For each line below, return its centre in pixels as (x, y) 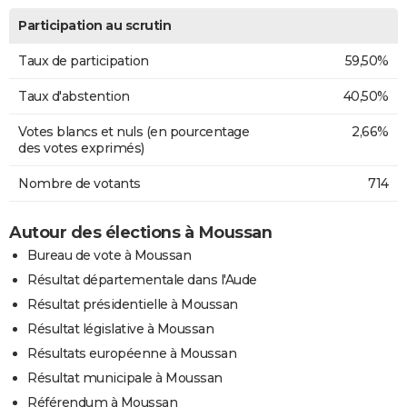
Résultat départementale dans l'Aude (142, 279)
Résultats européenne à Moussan (132, 353)
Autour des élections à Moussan (140, 232)
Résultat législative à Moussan (120, 328)
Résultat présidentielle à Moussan (133, 304)
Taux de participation (84, 60)
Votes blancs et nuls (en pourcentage (134, 131)
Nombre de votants (79, 183)
